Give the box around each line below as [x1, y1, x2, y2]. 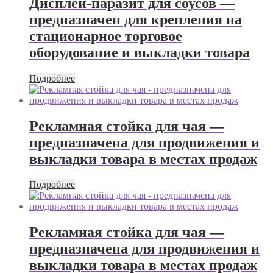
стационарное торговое [29, 27, 182, 44]
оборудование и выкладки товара [29, 44, 250, 60]
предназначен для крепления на [29, 11, 242, 27]
